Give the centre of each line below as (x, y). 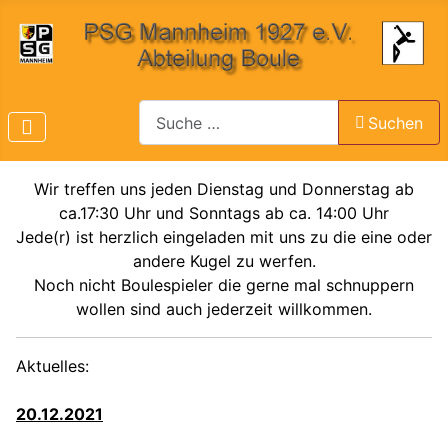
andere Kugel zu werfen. (224, 261)
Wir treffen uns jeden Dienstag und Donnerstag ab (224, 189)
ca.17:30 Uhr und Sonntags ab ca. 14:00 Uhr (224, 213)
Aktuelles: (52, 366)
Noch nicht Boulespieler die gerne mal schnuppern (224, 285)
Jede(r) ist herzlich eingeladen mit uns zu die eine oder (224, 237)
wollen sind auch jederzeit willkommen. (224, 309)
